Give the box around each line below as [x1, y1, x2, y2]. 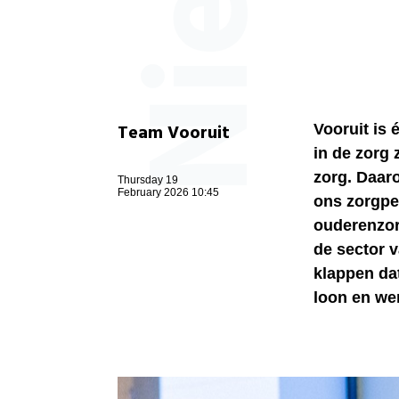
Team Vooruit [118, 119, 230, 149]
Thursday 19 [118, 174, 178, 187]
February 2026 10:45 [118, 186, 219, 199]
